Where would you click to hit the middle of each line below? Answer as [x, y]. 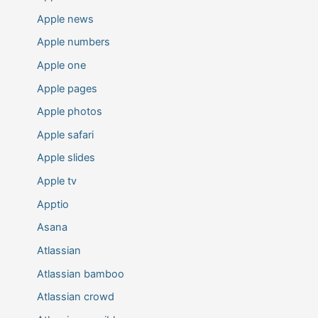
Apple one [61, 65]
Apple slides [66, 158]
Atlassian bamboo [80, 274]
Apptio [53, 204]
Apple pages [67, 88]
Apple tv [56, 181]
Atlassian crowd [75, 297]
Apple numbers [73, 42]
